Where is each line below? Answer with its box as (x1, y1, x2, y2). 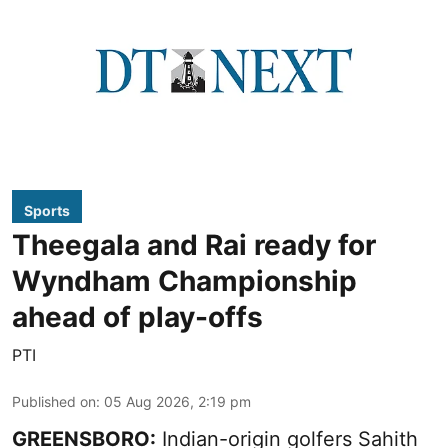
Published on (12, 392, 96, 410)
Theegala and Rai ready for (12, 227, 376, 262)
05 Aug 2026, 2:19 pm (104, 392, 251, 410)
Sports (24, 201, 70, 219)
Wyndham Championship (12, 263, 357, 298)
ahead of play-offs (12, 299, 263, 334)
